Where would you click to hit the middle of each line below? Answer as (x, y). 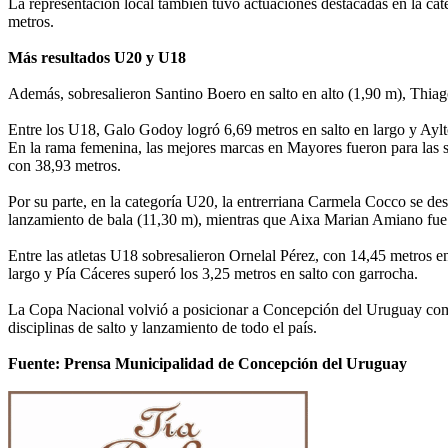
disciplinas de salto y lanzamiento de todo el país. (162, 327)
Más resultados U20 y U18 (97, 57)
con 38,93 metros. (64, 165)
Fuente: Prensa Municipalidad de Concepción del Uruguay (207, 363)
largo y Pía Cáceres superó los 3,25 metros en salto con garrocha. (213, 273)
